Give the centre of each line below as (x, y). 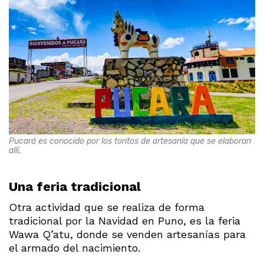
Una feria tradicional (75, 187)
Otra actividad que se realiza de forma (107, 207)
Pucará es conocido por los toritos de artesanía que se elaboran (130, 141)
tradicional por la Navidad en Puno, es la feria (125, 221)
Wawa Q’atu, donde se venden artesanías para (127, 235)
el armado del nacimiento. (75, 248)
